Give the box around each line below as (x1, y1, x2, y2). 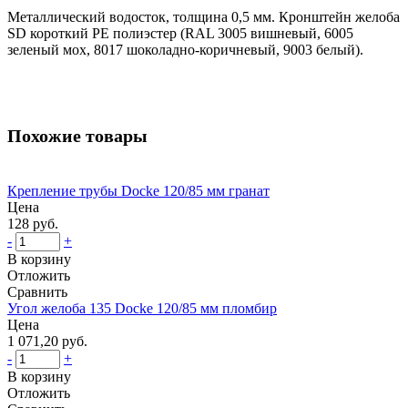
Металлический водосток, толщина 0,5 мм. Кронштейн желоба (7, 8, 400, 25)
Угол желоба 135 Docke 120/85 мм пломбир (7, 300, 277, 316)
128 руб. (7, 215, 58, 231)
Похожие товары (7, 125, 148, 146)
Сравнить (7, 283, 67, 300)
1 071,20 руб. (7, 332, 87, 349)
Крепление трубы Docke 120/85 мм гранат (7, 182, 270, 199)
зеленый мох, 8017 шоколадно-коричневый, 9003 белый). (7, 41, 363, 57)
